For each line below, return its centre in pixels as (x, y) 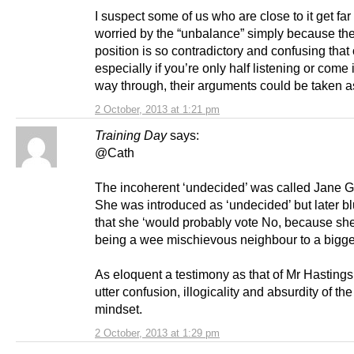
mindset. (119, 309)
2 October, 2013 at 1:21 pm (157, 110)
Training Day (131, 136)
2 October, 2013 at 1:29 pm (157, 333)
